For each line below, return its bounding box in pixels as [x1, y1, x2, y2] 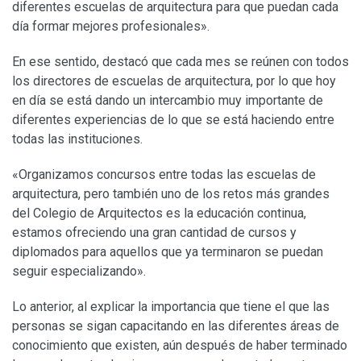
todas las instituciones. [12, 131, 143, 147]
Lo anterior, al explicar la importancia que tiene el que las [12, 298, 330, 314]
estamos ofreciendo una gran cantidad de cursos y [12, 224, 297, 240]
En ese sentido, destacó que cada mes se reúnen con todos [12, 53, 349, 69]
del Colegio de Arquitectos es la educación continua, [12, 205, 306, 221]
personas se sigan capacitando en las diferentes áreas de [12, 317, 339, 334]
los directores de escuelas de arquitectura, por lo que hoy [12, 73, 336, 89]
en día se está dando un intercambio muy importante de [12, 92, 323, 108]
